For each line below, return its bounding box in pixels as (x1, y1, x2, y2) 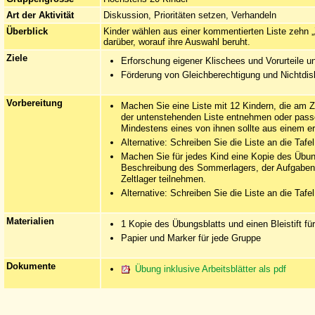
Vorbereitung (6, 98, 63, 108)
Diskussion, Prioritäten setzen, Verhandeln (103, 10, 276, 20)
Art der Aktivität (6, 10, 74, 20)
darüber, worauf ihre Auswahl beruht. (103, 37, 250, 47)
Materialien (6, 216, 54, 226)
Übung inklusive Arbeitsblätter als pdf (135, 264, 286, 274)
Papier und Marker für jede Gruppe (121, 233, 261, 243)
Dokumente (6, 261, 56, 271)
